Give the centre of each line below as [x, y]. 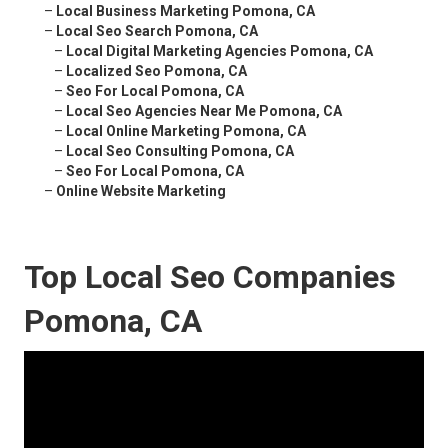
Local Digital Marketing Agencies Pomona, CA [219, 51]
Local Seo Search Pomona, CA [157, 31]
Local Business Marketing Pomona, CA [185, 11]
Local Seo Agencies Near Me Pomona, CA [204, 111]
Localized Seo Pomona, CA [156, 71]
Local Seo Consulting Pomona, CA [180, 151]
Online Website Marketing [141, 191]
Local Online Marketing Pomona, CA [186, 131]
